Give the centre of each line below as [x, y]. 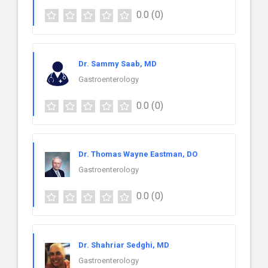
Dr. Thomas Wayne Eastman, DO [138, 154]
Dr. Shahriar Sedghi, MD [124, 245]
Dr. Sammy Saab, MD [118, 63]
